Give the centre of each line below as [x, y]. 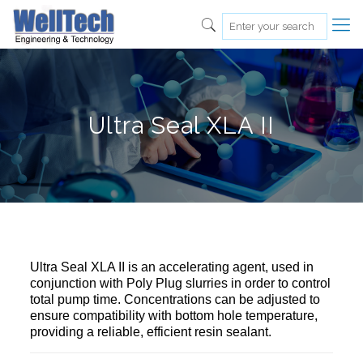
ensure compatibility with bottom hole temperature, [173, 316]
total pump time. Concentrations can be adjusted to [175, 299]
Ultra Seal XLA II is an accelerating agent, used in [171, 267]
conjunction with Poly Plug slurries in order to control [180, 283]
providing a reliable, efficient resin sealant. [150, 332]
